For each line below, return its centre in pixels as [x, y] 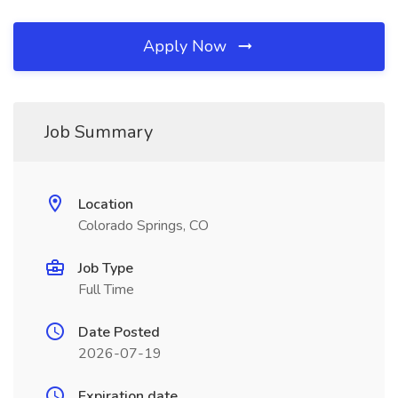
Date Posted [119, 332]
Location [106, 204]
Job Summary [99, 132]
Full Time [106, 290]
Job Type [106, 268]
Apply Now [187, 46]
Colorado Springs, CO [143, 226]
